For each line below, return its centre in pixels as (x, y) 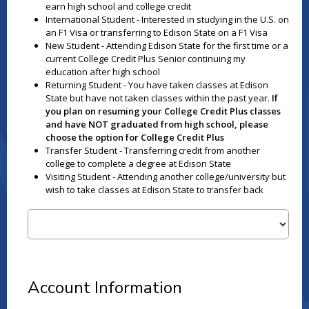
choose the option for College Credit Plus (134, 137)
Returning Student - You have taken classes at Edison (157, 84)
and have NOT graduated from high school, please (157, 124)
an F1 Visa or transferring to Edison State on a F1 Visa (156, 32)
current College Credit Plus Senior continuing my (145, 58)
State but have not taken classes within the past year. (158, 98)
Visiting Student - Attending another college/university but (165, 176)
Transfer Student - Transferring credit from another (152, 150)
